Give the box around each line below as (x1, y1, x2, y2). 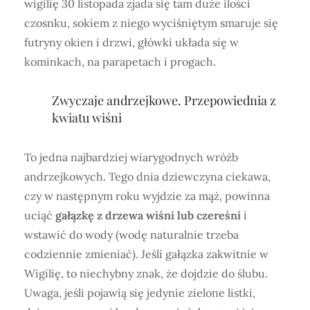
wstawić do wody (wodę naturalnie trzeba (24, 228, 239, 242)
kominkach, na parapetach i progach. (24, 55, 216, 69)
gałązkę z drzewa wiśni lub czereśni (55, 208, 241, 223)
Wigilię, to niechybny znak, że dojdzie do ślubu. (24, 266, 268, 281)
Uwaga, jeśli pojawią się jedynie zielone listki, (24, 286, 255, 300)
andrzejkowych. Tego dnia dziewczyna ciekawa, (24, 170, 271, 184)
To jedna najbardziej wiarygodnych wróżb (24, 150, 238, 165)
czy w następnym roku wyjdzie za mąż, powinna (24, 189, 270, 203)
